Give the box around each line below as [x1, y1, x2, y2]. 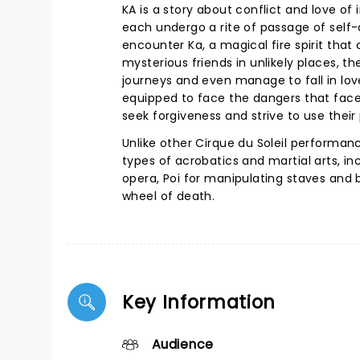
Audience [152, 335, 214, 354]
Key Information [122, 289, 276, 315]
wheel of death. [122, 188, 215, 204]
